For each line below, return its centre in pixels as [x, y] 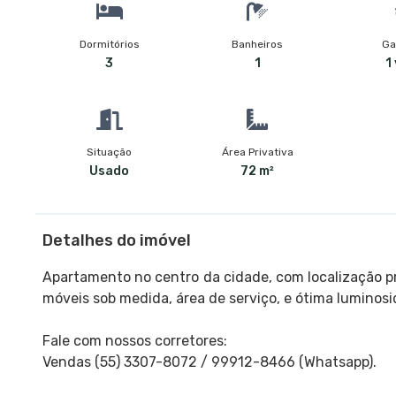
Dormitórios [109, 44]
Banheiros [258, 44]
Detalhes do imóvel [117, 240]
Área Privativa [257, 152]
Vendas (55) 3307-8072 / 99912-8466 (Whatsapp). [209, 362]
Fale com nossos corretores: [135, 340]
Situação [110, 152]
